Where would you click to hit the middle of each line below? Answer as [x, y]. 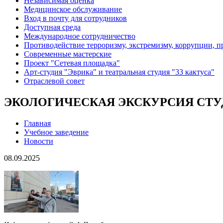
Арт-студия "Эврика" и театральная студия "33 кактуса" [119, 72]
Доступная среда [52, 27]
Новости [39, 141]
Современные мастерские [68, 54]
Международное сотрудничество [80, 36]
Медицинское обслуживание [73, 9]
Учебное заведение [56, 132]
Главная [37, 123]
